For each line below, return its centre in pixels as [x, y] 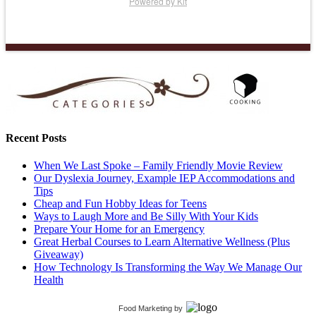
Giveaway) [59, 255]
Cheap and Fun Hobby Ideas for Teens [120, 204]
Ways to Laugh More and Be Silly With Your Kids [146, 217]
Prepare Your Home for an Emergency [119, 229]
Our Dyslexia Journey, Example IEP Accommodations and [164, 178]
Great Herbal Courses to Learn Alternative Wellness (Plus [162, 242]
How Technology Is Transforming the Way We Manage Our [168, 267]
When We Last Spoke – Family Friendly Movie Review [158, 166]
